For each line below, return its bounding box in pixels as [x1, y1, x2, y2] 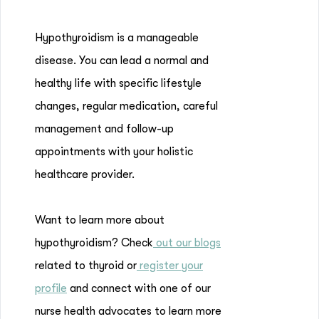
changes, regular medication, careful [35, 100, 218, 113]
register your [137, 259, 203, 272]
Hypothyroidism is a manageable [35, 31, 199, 44]
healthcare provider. [35, 168, 135, 181]
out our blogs [153, 236, 221, 249]
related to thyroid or [35, 259, 137, 272]
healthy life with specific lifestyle [35, 77, 202, 90]
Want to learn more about [35, 214, 164, 226]
